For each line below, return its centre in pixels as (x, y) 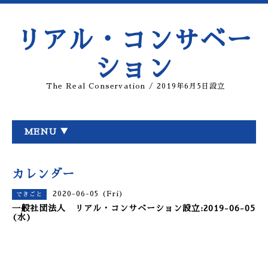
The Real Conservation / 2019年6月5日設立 (136, 86)
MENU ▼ (46, 132)
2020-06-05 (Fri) (88, 194)
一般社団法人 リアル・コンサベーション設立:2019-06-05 (134, 208)
